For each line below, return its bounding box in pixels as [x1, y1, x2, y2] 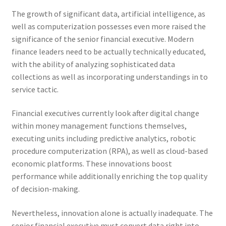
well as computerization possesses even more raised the [11, 21, 206, 31]
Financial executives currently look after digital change [11, 108, 199, 119]
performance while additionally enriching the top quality [11, 171, 207, 182]
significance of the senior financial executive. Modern [11, 33, 194, 44]
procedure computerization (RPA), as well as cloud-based [11, 146, 208, 156]
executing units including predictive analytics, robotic [11, 133, 196, 144]
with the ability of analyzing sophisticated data [11, 59, 175, 69]
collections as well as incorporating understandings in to [11, 71, 208, 82]
